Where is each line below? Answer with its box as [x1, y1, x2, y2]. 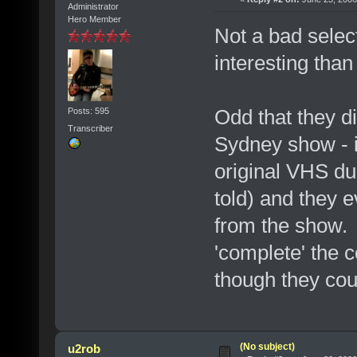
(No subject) [239, 340, 295, 352]
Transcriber [67, 123, 113, 133]
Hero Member [67, 14, 121, 24]
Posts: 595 [67, 106, 109, 116]
